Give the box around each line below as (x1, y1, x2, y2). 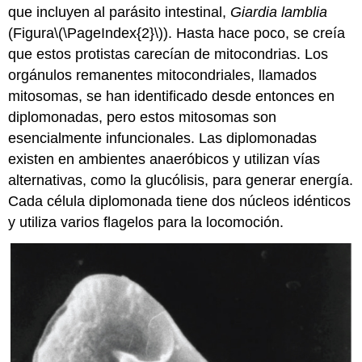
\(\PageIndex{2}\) (54, 25, 164, 42)
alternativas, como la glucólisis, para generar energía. (8, 172, 354, 189)
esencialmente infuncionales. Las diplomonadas (8, 130, 318, 147)
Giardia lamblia (230, 4, 328, 21)
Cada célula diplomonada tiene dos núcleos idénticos (8, 193, 351, 210)
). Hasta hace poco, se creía (163, 25, 346, 42)
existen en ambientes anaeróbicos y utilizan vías (8, 151, 321, 168)
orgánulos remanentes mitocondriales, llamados (8, 67, 318, 84)
